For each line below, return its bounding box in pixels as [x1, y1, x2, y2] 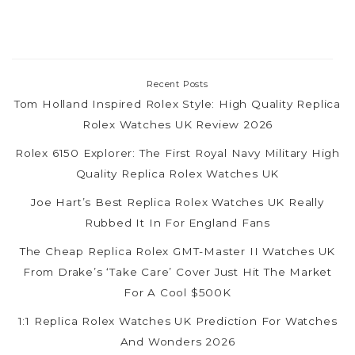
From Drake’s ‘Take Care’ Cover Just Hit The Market [23, 265, 332, 278]
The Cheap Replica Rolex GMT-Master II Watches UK [19, 245, 336, 258]
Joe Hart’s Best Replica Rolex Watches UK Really [31, 196, 324, 208]
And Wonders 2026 [120, 335, 235, 348]
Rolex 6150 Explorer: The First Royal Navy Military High [15, 147, 340, 159]
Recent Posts [147, 79, 208, 90]
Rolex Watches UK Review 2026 [82, 118, 273, 131]
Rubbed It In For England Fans [84, 216, 271, 229]
